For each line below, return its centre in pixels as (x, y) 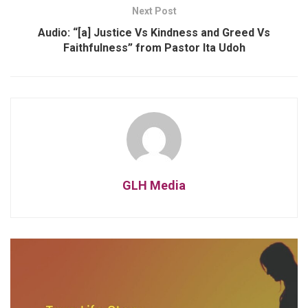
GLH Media (154, 185)
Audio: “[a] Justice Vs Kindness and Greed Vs (154, 32)
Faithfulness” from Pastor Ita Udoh (154, 47)
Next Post (154, 11)
